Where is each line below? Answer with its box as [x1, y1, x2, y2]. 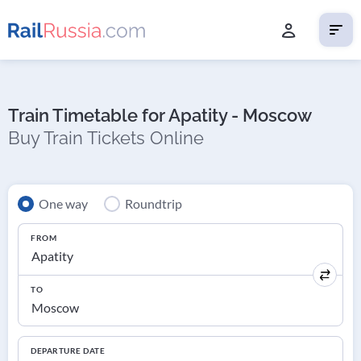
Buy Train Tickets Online [8, 127, 204, 148]
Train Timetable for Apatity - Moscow [8, 104, 312, 126]
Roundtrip [125, 196, 182, 212]
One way [39, 196, 88, 212]
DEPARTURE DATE [31, 346, 105, 356]
